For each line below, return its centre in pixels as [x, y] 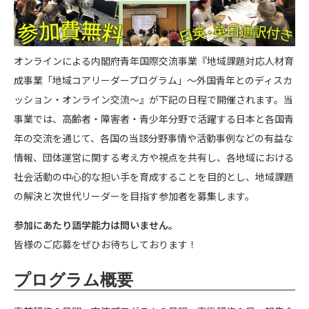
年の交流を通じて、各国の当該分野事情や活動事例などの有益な [153, 138]
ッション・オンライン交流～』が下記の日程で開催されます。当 [153, 99]
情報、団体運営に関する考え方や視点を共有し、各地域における [154, 157]
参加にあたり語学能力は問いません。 [96, 225]
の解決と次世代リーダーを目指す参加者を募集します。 [134, 196]
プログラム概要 [73, 280]
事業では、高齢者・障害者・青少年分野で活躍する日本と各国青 [154, 118]
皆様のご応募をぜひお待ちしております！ [106, 244]
